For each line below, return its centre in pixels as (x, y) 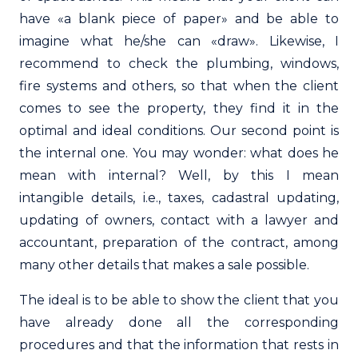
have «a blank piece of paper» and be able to (179, 18)
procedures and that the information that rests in (179, 344)
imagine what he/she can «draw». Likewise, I (179, 41)
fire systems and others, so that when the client (179, 86)
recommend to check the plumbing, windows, (179, 63)
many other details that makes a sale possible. (164, 265)
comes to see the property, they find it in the (179, 108)
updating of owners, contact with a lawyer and (179, 220)
